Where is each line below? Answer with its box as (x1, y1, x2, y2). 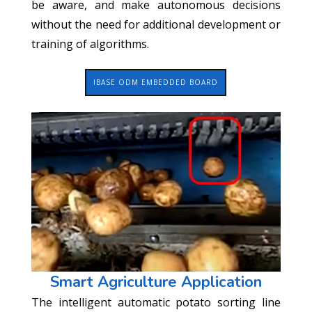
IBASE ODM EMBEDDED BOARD (93, 77, 219, 88)
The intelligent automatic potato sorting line (31, 294, 281, 310)
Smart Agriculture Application (49, 271, 262, 292)
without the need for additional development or (31, 17, 281, 33)
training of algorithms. (31, 36, 149, 52)
